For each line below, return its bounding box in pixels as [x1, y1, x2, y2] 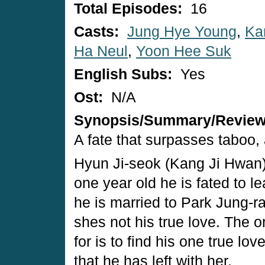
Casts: [74, 24, 123, 40]
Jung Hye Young [127, 24, 237, 40]
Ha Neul [74, 43, 128, 59]
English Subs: [74, 66, 176, 82]
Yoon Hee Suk [136, 43, 231, 59]
